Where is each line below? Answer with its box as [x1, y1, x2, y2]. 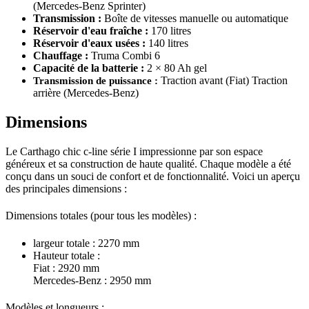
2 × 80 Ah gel [144, 62, 207, 74]
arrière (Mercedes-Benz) [33, 87, 139, 99]
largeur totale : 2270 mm [33, 237, 139, 249]
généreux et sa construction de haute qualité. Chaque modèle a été [6, 158, 291, 170]
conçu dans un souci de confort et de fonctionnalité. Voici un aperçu [6, 170, 300, 183]
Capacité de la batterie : [33, 62, 144, 74]
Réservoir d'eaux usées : [33, 37, 146, 50]
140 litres [146, 37, 188, 50]
